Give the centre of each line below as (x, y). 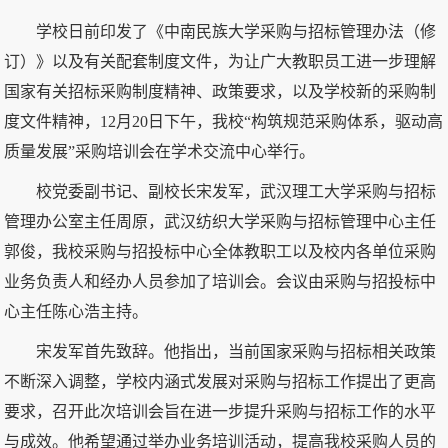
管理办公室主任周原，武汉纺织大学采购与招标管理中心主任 (220, 221)
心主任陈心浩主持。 (76, 311)
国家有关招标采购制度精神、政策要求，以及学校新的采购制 (220, 91)
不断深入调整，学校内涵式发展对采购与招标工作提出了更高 (220, 381)
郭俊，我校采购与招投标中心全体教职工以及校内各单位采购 (220, 251)
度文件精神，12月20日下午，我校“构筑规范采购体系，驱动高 (224, 121)
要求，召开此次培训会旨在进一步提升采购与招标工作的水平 (220, 411)
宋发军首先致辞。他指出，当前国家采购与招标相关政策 (236, 351)
